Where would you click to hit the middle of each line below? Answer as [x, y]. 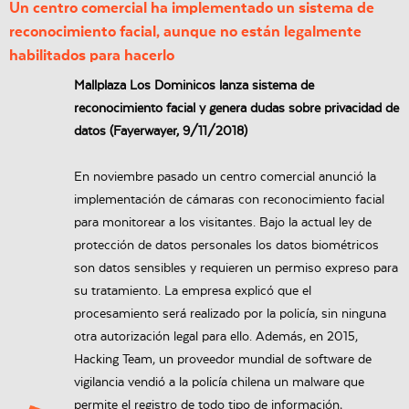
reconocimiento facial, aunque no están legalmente [185, 32]
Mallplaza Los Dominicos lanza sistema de [194, 86]
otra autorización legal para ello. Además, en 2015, [216, 337]
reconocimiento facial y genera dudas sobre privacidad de [237, 109]
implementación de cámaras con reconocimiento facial [230, 200]
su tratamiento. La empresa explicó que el [193, 292]
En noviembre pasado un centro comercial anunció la [225, 178]
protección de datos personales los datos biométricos [227, 246]
